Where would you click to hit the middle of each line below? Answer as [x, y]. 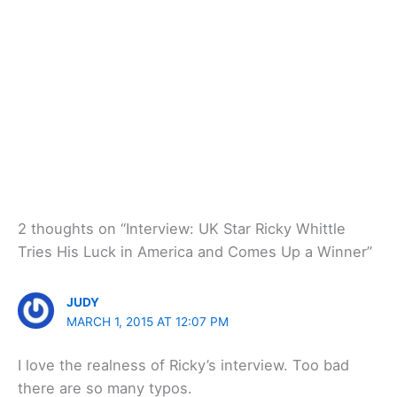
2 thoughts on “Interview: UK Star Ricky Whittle [182, 228]
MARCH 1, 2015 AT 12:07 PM [148, 321]
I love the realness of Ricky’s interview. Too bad [183, 365]
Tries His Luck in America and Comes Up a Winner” [195, 251]
